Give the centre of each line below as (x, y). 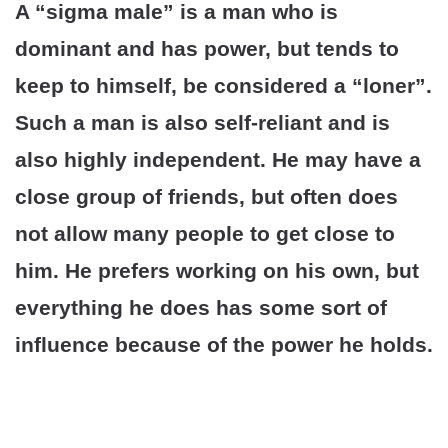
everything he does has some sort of (201, 308)
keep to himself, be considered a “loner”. (223, 86)
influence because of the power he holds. (224, 345)
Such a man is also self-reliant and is (202, 123)
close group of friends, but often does (206, 197)
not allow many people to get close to (205, 234)
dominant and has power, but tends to (207, 49)
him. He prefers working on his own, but (217, 271)
